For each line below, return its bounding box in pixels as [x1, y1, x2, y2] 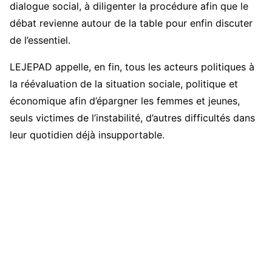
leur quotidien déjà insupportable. [10, 128, 165, 141]
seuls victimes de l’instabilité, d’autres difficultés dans [10, 111, 255, 124]
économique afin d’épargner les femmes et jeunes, [10, 94, 240, 107]
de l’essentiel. [10, 33, 70, 46]
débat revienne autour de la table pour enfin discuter [10, 16, 253, 29]
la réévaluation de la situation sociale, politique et [10, 77, 238, 90]
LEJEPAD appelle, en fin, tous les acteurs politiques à [10, 60, 254, 73]
